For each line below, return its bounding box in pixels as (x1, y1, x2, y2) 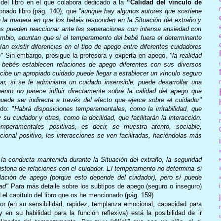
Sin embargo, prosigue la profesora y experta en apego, (2, 52, 170, 60)
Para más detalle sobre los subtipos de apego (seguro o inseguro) (8, 183, 202, 190)
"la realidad (169, 52, 202, 60)
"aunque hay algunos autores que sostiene (78, 7, 202, 15)
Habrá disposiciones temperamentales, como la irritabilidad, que (14, 105, 202, 113)
